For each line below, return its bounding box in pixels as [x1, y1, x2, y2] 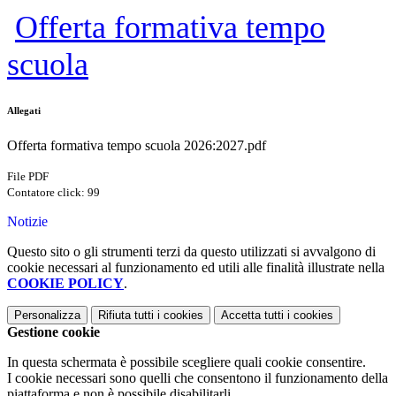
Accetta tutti [221, 308, 284, 323]
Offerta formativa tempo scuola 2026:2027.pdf [7, 138, 266, 154]
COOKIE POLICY [7, 276, 124, 292]
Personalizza [14, 308, 80, 323]
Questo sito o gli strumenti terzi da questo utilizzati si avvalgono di [7, 244, 376, 260]
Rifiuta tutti [98, 308, 154, 323]
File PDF [7, 170, 49, 184]
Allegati [7, 105, 41, 117]
